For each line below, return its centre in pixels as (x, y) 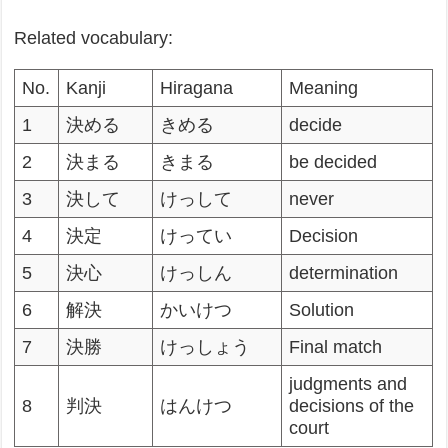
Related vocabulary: (94, 37)
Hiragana (197, 87)
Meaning (324, 87)
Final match (336, 346)
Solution (322, 309)
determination (344, 272)
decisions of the (352, 405)
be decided (333, 161)
